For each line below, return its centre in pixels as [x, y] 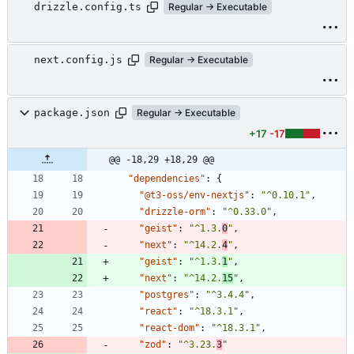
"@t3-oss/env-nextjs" [194, 195]
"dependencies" [167, 178]
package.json [72, 113]
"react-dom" [169, 328]
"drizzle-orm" [175, 211]
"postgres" [167, 294]
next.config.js [78, 60]
